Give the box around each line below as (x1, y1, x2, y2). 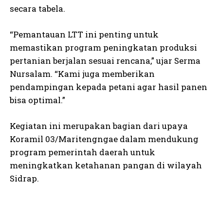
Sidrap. (10, 173, 39, 184)
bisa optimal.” (10, 94, 65, 106)
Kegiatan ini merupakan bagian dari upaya (10, 120, 188, 131)
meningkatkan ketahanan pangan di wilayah (10, 160, 202, 171)
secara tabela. (10, 3, 65, 14)
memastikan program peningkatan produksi (10, 42, 197, 53)
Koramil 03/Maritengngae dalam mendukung (10, 133, 199, 145)
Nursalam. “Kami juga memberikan (10, 68, 155, 79)
